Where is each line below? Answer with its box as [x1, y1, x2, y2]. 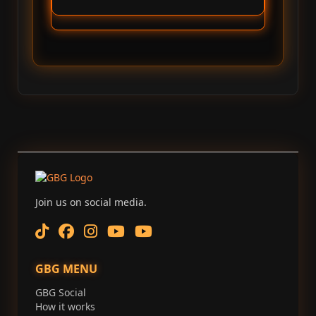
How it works [35, 300, 95, 314]
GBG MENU [35, 261, 97, 277]
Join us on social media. [35, 195, 147, 209]
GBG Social [35, 286, 86, 300]
